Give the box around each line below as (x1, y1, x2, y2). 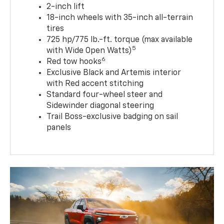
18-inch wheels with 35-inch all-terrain (46, 14, 193, 22)
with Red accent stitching (46, 80, 144, 88)
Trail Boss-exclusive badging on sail (46, 113, 178, 121)
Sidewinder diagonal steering (46, 102, 154, 110)
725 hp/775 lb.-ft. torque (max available (46, 36, 193, 44)
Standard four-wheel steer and (46, 91, 163, 99)
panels (46, 124, 71, 132)
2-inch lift (46, 3, 85, 11)
